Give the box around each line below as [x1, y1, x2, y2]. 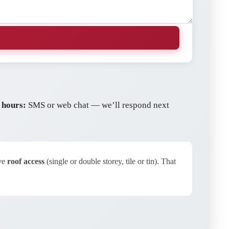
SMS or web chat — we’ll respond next [26, 100, 169, 110]
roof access [7, 157, 44, 166]
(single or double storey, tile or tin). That [44, 157, 176, 166]
